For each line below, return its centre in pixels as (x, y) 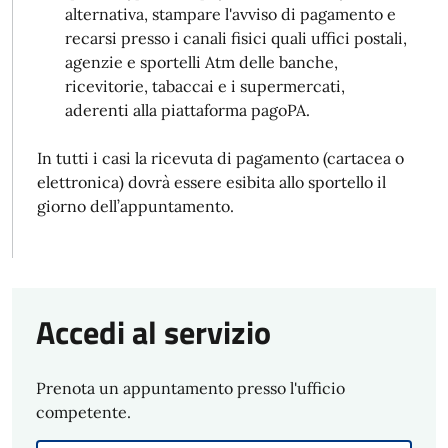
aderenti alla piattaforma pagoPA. (187, 110)
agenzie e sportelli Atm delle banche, (201, 62)
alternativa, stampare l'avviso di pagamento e (230, 14)
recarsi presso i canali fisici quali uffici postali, (236, 38)
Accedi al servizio (153, 332)
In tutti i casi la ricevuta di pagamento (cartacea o (220, 158)
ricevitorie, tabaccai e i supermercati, (205, 86)
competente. (83, 412)
